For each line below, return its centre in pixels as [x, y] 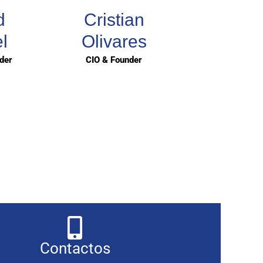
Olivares [114, 42]
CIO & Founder [114, 60]
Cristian [114, 20]
